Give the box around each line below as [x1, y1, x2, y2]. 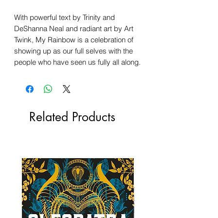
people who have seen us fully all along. [14, 57, 141, 67]
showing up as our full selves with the [14, 46, 133, 55]
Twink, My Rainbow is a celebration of [14, 35, 133, 44]
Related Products [29, 109, 115, 125]
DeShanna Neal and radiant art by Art [14, 23, 133, 33]
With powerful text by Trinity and [14, 12, 115, 22]
